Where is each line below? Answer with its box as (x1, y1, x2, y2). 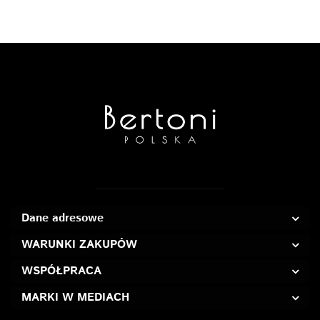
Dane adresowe (21, 209, 104, 226)
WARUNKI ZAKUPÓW (21, 236, 137, 253)
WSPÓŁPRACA (21, 262, 101, 279)
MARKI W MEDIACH (21, 289, 129, 306)
